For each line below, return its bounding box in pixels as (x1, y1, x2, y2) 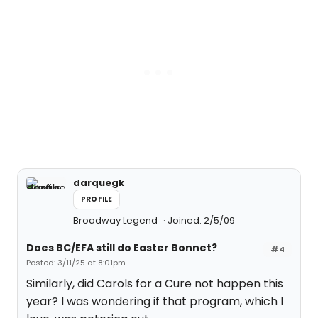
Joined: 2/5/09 (168, 214, 235, 227)
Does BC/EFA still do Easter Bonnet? (26, 241, 217, 255)
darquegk (73, 176, 124, 190)
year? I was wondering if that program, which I (26, 293, 283, 309)
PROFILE (81, 194, 113, 204)
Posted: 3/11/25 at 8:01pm (26, 257, 126, 268)
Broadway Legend (73, 214, 160, 227)
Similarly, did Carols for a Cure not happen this (26, 275, 283, 292)
